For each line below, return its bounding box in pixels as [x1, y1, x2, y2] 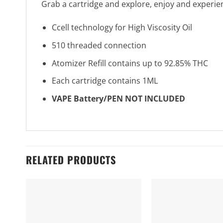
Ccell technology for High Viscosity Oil [52, 22, 193, 33]
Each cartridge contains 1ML [52, 75, 158, 87]
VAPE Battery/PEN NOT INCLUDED [52, 93, 186, 105]
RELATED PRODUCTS [26, 152, 116, 168]
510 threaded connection [52, 39, 147, 51]
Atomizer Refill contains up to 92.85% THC [52, 57, 209, 69]
